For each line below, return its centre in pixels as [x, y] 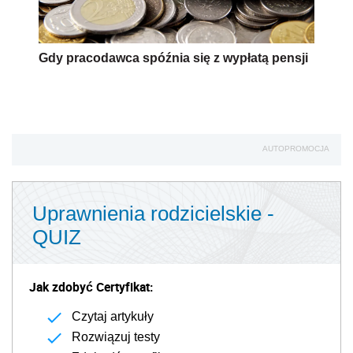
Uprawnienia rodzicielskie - [153, 214]
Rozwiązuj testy [116, 337]
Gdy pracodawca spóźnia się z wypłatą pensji [173, 58]
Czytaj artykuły [113, 317]
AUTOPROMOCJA [296, 149]
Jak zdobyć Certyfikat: [91, 287]
